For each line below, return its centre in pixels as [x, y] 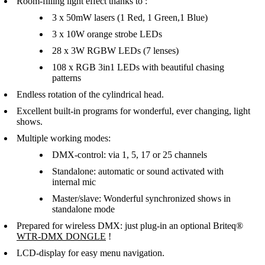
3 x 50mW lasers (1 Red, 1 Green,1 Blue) [130, 18]
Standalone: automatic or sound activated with [138, 172]
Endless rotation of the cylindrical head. [90, 95]
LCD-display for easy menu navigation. [91, 253]
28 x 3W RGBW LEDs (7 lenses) [115, 51]
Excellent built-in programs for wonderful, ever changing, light [133, 111]
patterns [67, 78]
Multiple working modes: [64, 138]
